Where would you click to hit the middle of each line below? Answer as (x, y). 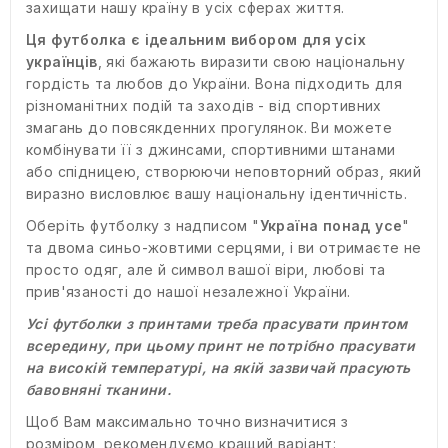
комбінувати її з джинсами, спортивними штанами (211, 150)
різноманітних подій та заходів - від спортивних (204, 106)
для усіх (334, 40)
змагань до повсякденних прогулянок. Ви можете (209, 128)
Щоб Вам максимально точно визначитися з (187, 422)
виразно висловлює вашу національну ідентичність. (217, 194)
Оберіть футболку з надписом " (143, 226)
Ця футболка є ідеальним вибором (162, 40)
